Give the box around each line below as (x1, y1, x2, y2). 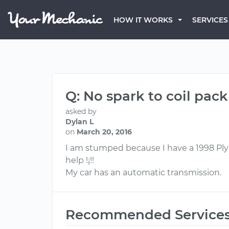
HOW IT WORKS (113, 15, 173, 25)
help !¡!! (65, 155, 94, 165)
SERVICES (192, 15, 228, 25)
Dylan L (65, 117, 94, 126)
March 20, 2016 (77, 127, 132, 136)
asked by (65, 107, 97, 116)
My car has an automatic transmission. (65, 168, 221, 177)
